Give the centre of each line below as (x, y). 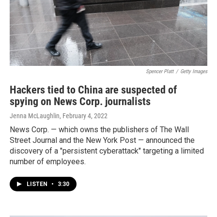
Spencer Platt (160, 71)
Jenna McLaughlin (35, 116)
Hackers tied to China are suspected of (93, 90)
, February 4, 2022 (84, 116)
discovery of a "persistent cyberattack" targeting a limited (107, 151)
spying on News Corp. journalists (80, 101)
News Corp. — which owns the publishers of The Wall (99, 129)
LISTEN (38, 184)
